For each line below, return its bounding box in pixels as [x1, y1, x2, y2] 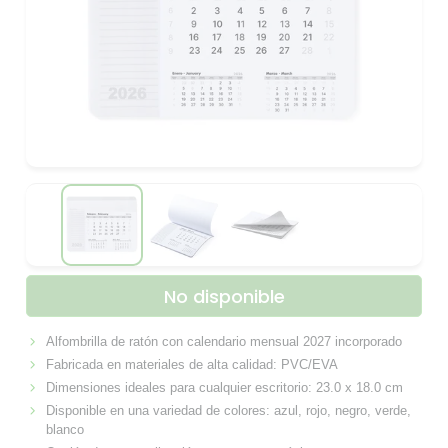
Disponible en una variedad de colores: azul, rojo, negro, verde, [45, 402, 411, 418]
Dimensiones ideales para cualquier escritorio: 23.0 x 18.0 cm [45, 379, 403, 395]
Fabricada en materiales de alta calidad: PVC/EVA [45, 356, 338, 372]
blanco [45, 421, 84, 437]
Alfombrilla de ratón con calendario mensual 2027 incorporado [45, 334, 402, 349]
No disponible [163, 283, 285, 309]
